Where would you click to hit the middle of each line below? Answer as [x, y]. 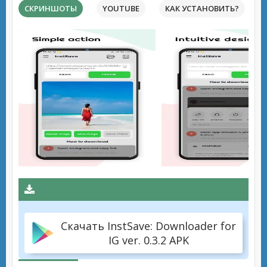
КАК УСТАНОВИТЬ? [202, 8]
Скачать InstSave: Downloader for [148, 226]
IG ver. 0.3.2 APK [148, 240]
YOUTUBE [121, 8]
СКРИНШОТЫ [51, 8]
